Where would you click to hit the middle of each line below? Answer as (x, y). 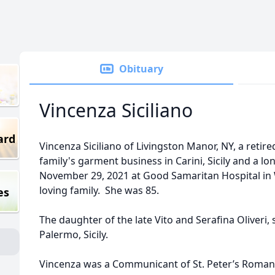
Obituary (141, 69)
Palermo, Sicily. (74, 234)
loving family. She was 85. (99, 190)
